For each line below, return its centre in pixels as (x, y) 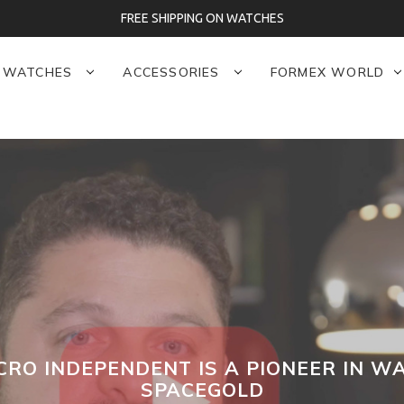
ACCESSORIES (174, 72)
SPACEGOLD (202, 389)
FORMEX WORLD (327, 72)
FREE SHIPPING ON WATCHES (202, 18)
